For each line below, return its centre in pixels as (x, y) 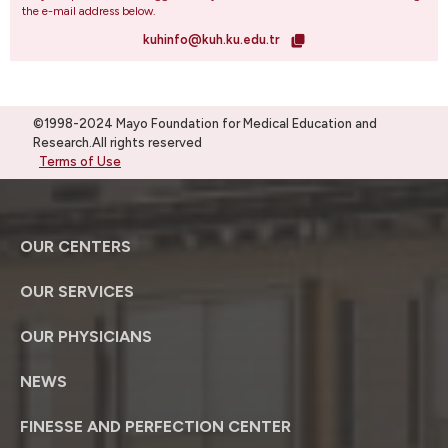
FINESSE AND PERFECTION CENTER (155, 426)
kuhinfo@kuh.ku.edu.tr (213, 39)
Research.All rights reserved (117, 142)
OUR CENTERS (75, 246)
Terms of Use (80, 161)
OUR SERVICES (77, 291)
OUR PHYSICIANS (86, 336)
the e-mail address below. (89, 10)
